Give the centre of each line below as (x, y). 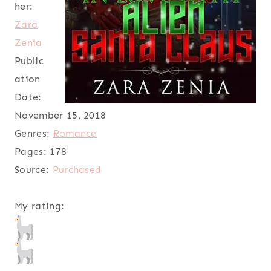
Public (29, 61)
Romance (75, 134)
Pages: (31, 152)
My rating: (40, 206)
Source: (32, 170)
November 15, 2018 (60, 116)
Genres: (32, 134)
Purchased (77, 170)
